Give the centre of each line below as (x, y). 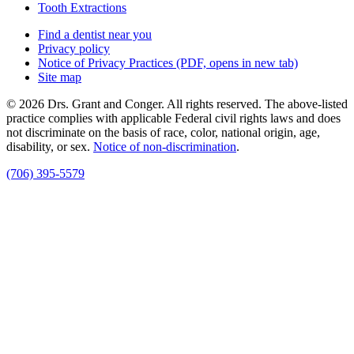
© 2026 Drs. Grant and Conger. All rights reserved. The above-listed (177, 104)
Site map (60, 77)
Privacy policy (74, 48)
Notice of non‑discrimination (165, 146)
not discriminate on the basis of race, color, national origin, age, (163, 132)
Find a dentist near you (95, 34)
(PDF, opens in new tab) (235, 62)
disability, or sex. (50, 146)
